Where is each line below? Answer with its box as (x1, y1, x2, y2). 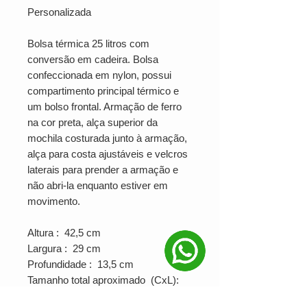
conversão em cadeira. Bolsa (27, 53, 158, 65)
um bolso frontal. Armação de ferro (27, 101, 182, 112)
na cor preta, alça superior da (27, 116, 158, 128)
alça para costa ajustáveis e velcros (27, 148, 188, 160)
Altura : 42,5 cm (27, 227, 101, 238)
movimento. (27, 195, 80, 207)
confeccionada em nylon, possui (27, 69, 171, 81)
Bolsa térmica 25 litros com (27, 38, 149, 49)
